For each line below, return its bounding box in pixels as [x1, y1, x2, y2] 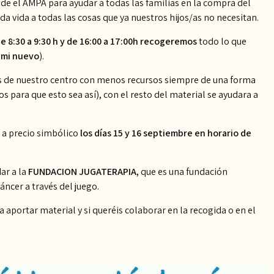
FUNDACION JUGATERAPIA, [28, 165, 139, 178]
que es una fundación [139, 165, 228, 178]
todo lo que [197, 35, 246, 48]
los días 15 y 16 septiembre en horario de [80, 127, 251, 139]
